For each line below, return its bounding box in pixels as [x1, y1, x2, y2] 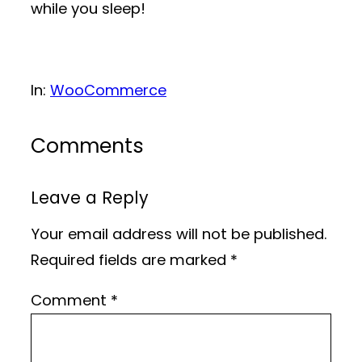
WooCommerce [50, 79, 166, 100]
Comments [31, 131, 144, 160]
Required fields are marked [31, 250, 230, 271]
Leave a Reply [31, 185, 149, 209]
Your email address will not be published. [31, 224, 327, 245]
